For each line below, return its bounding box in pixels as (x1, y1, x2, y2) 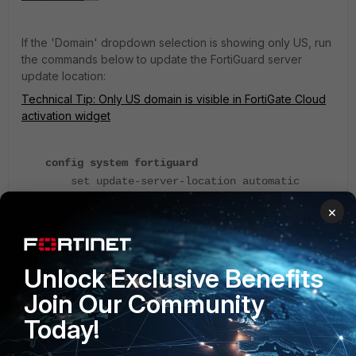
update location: (21, 69, 106, 83)
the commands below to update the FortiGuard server (21, 52, 302, 67)
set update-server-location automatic (45, 175, 300, 188)
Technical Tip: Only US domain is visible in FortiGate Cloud (21, 92, 326, 106)
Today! (24, 313, 99, 345)
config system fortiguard (45, 157, 198, 170)
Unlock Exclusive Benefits (24, 262, 323, 294)
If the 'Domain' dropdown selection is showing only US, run (21, 36, 331, 50)
